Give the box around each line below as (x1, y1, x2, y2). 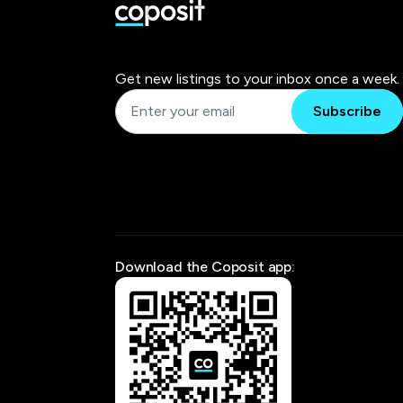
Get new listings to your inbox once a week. (115, 69, 399, 87)
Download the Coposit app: (115, 257, 295, 275)
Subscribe (313, 102, 381, 120)
